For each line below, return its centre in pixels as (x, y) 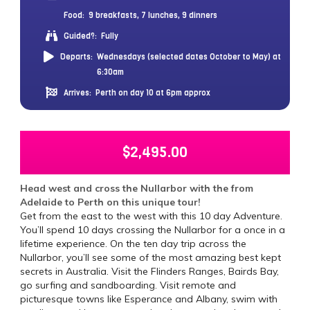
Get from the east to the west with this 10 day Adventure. (151, 216)
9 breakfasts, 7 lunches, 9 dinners (153, 15)
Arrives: (78, 93)
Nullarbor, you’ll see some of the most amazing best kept (151, 257)
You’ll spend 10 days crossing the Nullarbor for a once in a (153, 229)
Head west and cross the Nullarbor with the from (137, 188)
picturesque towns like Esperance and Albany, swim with (149, 299)
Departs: (76, 57)
